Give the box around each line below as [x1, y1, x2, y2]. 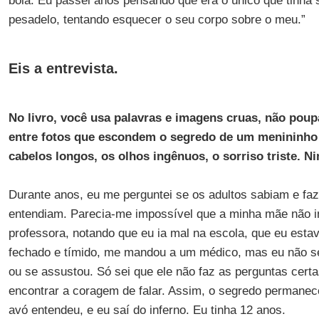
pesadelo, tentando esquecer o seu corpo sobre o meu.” [8, 13, 305, 26]
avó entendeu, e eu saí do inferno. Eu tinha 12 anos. [8, 303, 286, 317]
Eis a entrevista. [8, 61, 118, 76]
